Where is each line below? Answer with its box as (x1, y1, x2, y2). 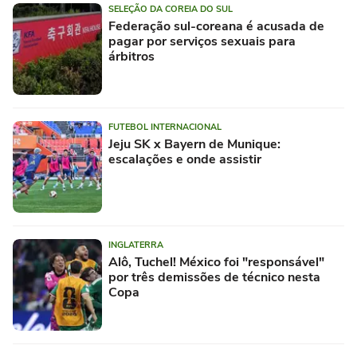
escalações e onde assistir (108, 150, 261, 168)
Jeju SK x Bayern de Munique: (108, 135, 280, 153)
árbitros (108, 47, 155, 65)
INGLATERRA (108, 238, 163, 251)
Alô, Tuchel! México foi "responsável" (108, 253, 324, 271)
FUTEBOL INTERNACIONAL (108, 120, 222, 133)
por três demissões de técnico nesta (108, 268, 320, 286)
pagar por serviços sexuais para (108, 32, 296, 50)
